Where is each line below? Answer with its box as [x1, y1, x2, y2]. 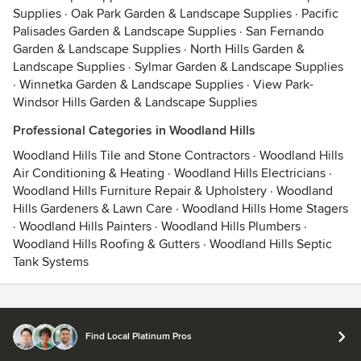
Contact [12, 310, 50, 324]
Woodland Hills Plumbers [161, 218, 301, 234]
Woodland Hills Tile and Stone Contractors [13, 147, 250, 164]
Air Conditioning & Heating [13, 165, 164, 181]
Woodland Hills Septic [210, 236, 332, 252]
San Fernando [246, 23, 324, 39]
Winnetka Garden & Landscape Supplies [19, 77, 243, 93]
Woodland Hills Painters [19, 218, 151, 234]
